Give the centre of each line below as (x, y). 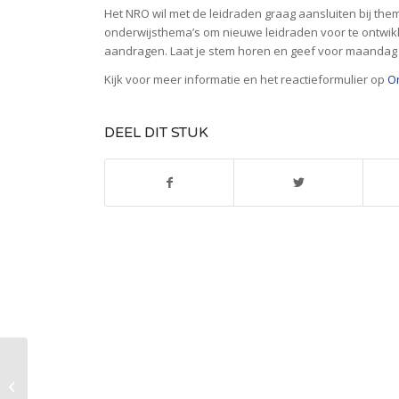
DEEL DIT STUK (157, 133)
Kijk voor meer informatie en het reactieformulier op (246, 80)
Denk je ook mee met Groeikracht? (124, 385)
